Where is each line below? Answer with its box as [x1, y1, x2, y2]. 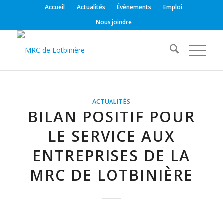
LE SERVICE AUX [47, 126, 175, 146]
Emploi [163, 3, 183, 11]
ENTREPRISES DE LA [32, 145, 191, 166]
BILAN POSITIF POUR [27, 107, 195, 127]
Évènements [117, 3, 152, 11]
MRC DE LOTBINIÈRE [29, 165, 193, 185]
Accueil [45, 3, 65, 11]
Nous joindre [96, 18, 132, 26]
